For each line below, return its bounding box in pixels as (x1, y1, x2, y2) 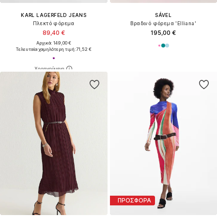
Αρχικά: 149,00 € (36, 40, 71, 46)
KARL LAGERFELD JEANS (21, 12, 87, 18)
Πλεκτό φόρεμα (32, 20, 75, 26)
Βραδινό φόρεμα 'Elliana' (130, 20, 197, 26)
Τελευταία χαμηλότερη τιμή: (15, 46, 76, 52)
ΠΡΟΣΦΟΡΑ (117, 197, 151, 204)
